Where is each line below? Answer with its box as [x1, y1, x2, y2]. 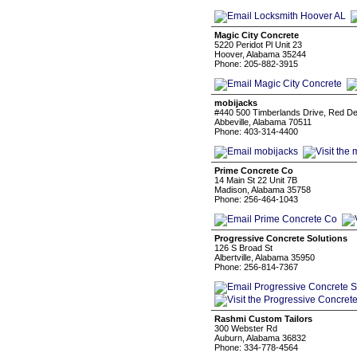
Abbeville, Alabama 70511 [214, 117, 312, 127]
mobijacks [214, 98, 257, 108]
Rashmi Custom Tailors [214, 314, 312, 324]
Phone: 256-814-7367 [214, 262, 298, 272]
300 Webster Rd [214, 324, 277, 333]
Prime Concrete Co [214, 166, 293, 175]
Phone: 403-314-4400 [214, 127, 298, 136]
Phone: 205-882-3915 [214, 59, 298, 69]
